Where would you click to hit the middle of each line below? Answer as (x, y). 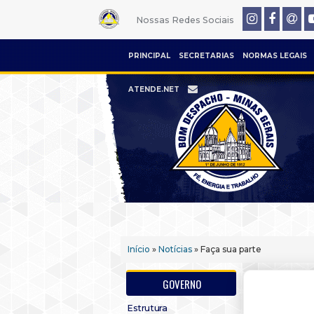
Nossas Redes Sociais (185, 20)
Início (139, 249)
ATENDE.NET (154, 89)
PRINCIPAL (149, 56)
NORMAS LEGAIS (275, 56)
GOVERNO (182, 284)
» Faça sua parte (227, 249)
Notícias (175, 249)
